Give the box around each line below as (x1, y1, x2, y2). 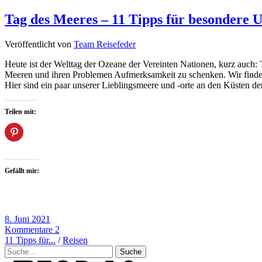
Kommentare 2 (5, 225, 60, 235)
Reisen (63, 235, 88, 246)
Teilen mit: (5, 108, 36, 116)
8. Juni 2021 (5, 214, 50, 225)
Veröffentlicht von (5, 39, 74, 50)
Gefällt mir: (5, 167, 39, 175)
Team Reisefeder (74, 39, 136, 50)
